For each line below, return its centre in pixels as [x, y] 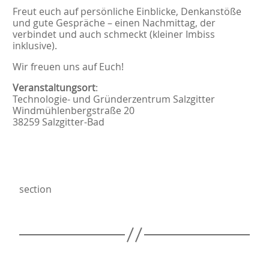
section [35, 189]
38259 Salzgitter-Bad [58, 122]
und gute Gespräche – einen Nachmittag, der [114, 23]
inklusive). [35, 45]
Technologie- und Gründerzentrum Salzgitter [113, 99]
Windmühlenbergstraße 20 [73, 110]
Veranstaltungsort [54, 87]
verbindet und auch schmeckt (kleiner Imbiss [113, 34]
